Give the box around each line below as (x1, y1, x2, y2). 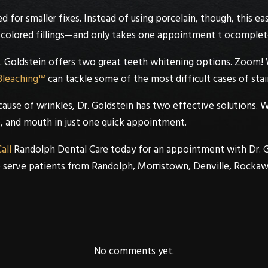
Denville (193, 158, 229, 175)
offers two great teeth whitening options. (46, 54, 234, 71)
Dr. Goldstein (77, 98, 133, 114)
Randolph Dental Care (14, 141, 108, 158)
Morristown (138, 158, 188, 175)
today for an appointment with (108, 141, 249, 158)
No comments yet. (94, 243, 174, 260)
